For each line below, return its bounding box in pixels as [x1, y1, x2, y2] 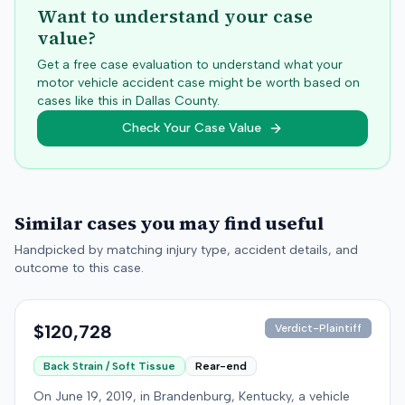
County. [171, 93, 220, 108]
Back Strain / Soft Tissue [43, 360, 175, 372]
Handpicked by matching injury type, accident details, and [14, 242, 358, 258]
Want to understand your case [37, 4, 313, 29]
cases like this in [37, 93, 136, 108]
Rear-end [195, 360, 247, 372]
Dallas [136, 93, 171, 108]
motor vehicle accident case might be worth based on [37, 75, 360, 90]
